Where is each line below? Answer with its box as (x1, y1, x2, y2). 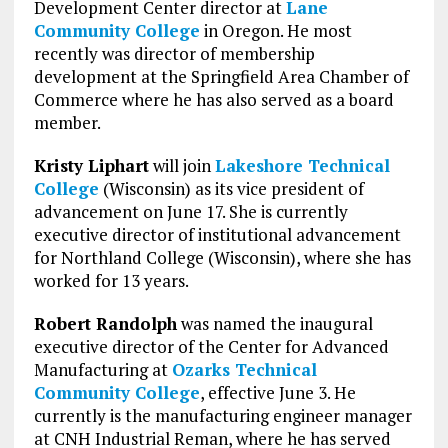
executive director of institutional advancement (33, 222, 401, 246)
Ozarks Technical (171, 357, 317, 381)
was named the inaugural (176, 311, 373, 335)
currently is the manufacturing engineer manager (33, 403, 412, 427)
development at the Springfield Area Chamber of (33, 64, 409, 88)
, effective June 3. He (199, 380, 356, 404)
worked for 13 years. (33, 268, 189, 292)
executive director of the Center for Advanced (33, 334, 389, 358)
